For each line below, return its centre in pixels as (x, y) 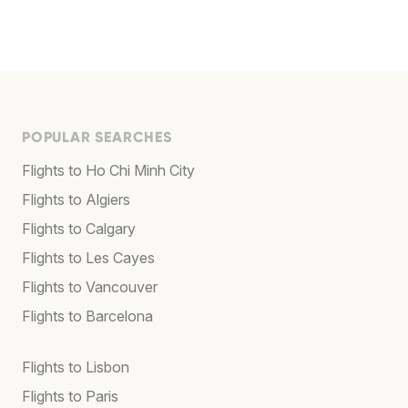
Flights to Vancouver (90, 286)
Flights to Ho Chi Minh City (108, 170)
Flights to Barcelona (87, 316)
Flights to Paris (70, 396)
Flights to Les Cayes (88, 257)
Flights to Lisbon (76, 367)
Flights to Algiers (76, 199)
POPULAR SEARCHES (97, 137)
